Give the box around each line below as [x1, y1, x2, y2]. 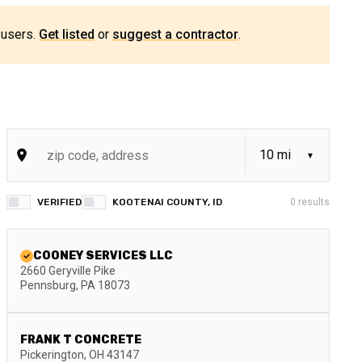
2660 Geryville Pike [20, 264, 116, 277]
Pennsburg [20, 279, 76, 292]
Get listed [39, 27, 95, 42]
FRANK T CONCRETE [20, 333, 141, 347]
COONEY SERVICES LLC [33, 249, 173, 263]
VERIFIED [37, 196, 82, 208]
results [296, 196, 330, 208]
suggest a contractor [112, 27, 238, 42]
